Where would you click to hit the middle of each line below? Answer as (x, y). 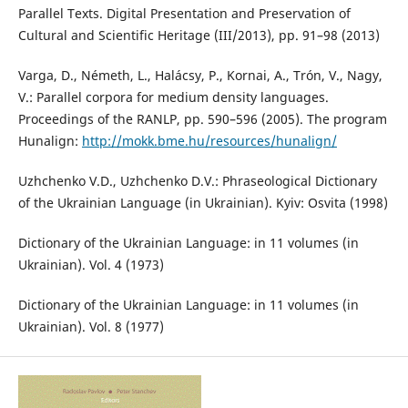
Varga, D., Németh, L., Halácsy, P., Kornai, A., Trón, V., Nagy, (200, 76)
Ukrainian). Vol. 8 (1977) (91, 327)
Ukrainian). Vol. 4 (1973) (91, 265)
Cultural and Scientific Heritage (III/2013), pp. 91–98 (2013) (199, 36)
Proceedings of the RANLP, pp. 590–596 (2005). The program (202, 119)
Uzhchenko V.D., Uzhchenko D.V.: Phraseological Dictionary (197, 181)
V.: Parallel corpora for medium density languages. (173, 97)
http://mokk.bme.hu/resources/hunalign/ (209, 141)
